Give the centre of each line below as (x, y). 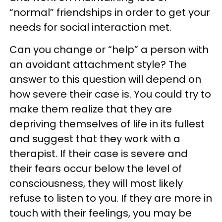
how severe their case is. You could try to (110, 94)
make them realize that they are (91, 109)
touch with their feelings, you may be (101, 213)
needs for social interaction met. (90, 27)
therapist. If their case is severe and (99, 154)
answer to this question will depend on (105, 79)
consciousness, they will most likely (96, 183)
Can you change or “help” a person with (109, 50)
